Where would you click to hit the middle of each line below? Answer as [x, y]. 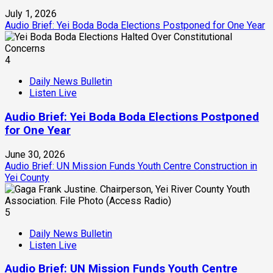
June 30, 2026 [35, 154]
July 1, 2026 [31, 14]
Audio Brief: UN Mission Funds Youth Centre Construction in [131, 166]
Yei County [27, 177]
